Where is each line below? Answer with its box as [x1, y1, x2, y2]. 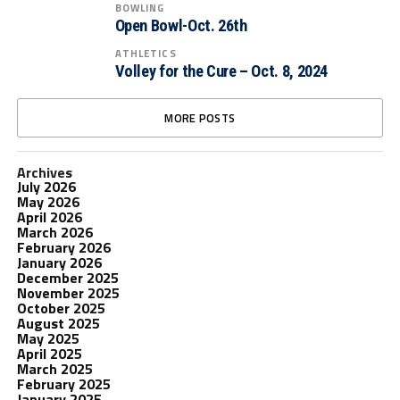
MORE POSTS [164, 109, 236, 127]
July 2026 [16, 176, 76, 197]
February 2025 [16, 373, 111, 395]
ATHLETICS [114, 46, 177, 61]
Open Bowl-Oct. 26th [114, 16, 247, 35]
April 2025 [16, 343, 82, 364]
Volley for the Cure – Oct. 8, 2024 [114, 62, 329, 80]
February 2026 [16, 237, 111, 258]
